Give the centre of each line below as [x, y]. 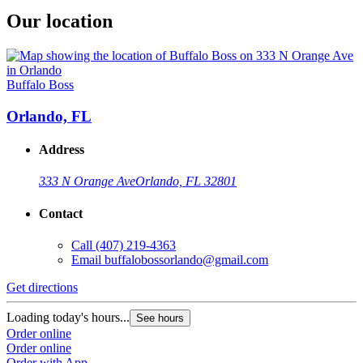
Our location [60, 21]
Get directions [42, 287]
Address [62, 150]
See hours [160, 318]
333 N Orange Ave [87, 181]
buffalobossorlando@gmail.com [186, 259]
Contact [61, 213]
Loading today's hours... [68, 317]
